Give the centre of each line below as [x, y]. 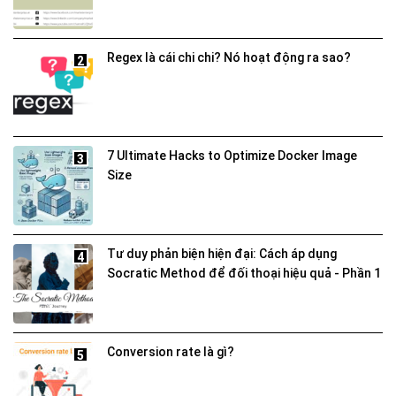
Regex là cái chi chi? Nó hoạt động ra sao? [229, 57]
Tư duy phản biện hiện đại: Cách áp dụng [222, 253]
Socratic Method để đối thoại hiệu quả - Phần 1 [244, 273]
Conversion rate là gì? [171, 351]
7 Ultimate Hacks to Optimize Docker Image [232, 155]
